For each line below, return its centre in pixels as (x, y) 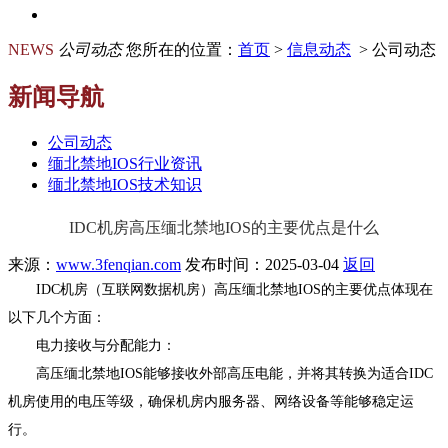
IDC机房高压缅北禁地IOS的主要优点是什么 (224, 228)
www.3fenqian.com (118, 264)
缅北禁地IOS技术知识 (125, 185)
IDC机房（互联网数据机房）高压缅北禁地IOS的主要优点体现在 (220, 289)
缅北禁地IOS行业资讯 (125, 164)
